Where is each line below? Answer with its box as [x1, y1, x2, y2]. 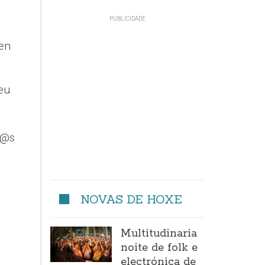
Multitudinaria [121, 227, 198, 241]
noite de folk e [121, 241, 198, 255]
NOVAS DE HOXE [80, 192, 183, 206]
